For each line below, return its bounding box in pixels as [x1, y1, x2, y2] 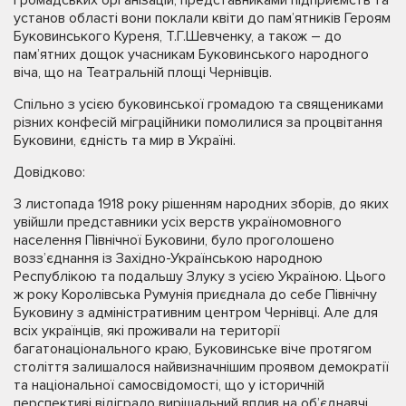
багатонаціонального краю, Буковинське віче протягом [14, 339, 372, 358]
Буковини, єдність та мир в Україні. [14, 130, 236, 150]
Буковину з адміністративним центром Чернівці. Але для [14, 303, 378, 322]
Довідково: [14, 162, 85, 181]
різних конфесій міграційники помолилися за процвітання [14, 112, 382, 131]
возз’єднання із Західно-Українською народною [14, 248, 323, 267]
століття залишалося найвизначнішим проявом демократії [14, 357, 389, 376]
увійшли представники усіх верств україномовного [14, 212, 342, 231]
